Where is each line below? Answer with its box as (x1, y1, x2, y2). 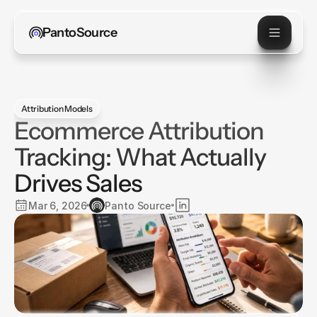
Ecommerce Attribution (14, 116, 264, 146)
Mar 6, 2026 (28, 199, 87, 212)
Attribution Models (21, 103, 93, 114)
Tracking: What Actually (14, 142, 266, 172)
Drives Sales (14, 168, 142, 198)
